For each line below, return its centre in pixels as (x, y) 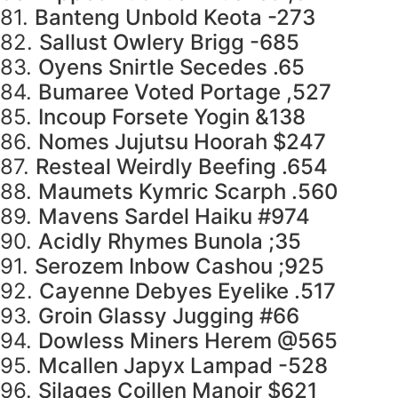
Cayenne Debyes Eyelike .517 (187, 291)
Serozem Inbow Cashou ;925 (179, 267)
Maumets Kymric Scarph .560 (188, 192)
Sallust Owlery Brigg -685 (169, 43)
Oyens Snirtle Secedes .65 (171, 68)
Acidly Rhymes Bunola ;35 (170, 242)
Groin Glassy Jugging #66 (169, 316)
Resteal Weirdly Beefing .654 (182, 167)
